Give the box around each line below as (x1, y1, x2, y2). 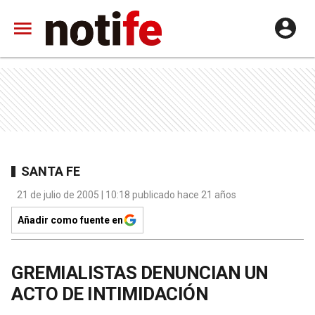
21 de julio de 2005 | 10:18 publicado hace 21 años (17, 189, 236, 200)
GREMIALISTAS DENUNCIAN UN (11, 262, 269, 283)
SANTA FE (21, 163, 80, 179)
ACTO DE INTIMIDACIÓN (11, 283, 208, 304)
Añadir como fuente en (18, 214, 123, 226)
